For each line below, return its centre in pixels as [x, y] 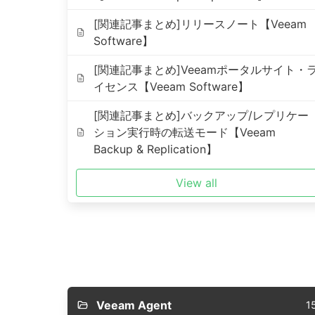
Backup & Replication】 [155, 149]
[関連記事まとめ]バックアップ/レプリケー [201, 115]
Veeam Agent [134, 305]
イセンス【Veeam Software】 [171, 86]
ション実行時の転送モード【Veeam [184, 132]
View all [197, 183]
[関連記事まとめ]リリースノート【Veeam [200, 24]
